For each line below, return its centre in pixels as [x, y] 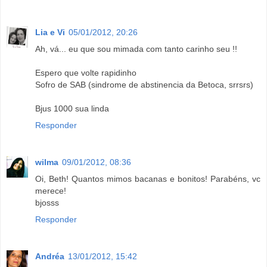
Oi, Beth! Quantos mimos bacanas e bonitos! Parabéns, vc [148, 179]
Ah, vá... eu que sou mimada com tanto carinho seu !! [136, 49]
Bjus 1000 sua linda [72, 109]
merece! [51, 191]
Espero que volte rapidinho [86, 73]
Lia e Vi [50, 32]
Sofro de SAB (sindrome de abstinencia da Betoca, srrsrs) [144, 85]
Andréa [50, 257]
